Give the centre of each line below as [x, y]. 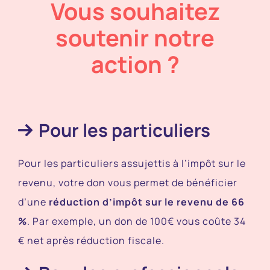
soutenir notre [135, 37]
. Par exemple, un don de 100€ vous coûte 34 [136, 221]
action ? [135, 64]
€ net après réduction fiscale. [91, 240]
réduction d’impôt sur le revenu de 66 [146, 202]
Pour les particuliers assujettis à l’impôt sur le [132, 163]
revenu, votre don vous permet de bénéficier [127, 182]
